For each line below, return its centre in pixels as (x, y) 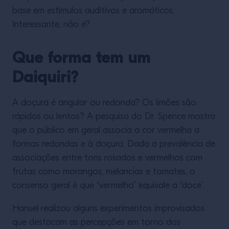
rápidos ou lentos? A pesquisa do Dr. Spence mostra (114, 117)
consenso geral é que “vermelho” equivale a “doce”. (109, 186)
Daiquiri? (45, 77)
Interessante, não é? (51, 25)
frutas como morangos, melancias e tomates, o (104, 172)
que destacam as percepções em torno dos (96, 223)
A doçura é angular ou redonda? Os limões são (104, 103)
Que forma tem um (81, 58)
